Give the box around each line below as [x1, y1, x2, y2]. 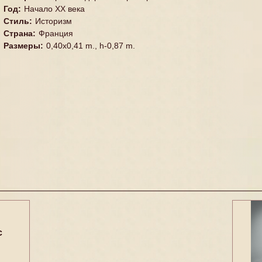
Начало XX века [23, 4, 85, 13]
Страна [3, 29, 33, 38]
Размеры [3, 41, 40, 50]
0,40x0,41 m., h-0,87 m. [46, 41, 135, 50]
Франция [38, 29, 73, 38]
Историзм [35, 16, 72, 26]
